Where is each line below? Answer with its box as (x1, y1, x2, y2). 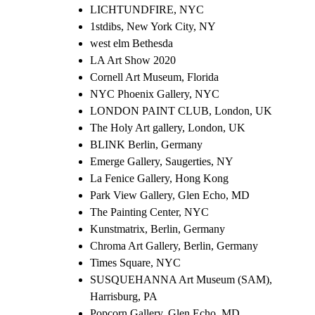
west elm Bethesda (90, 37, 173, 49)
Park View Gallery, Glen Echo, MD (90, 188, 250, 201)
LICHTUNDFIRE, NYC (90, 3, 204, 15)
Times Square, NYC (90, 256, 181, 269)
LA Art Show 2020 (90, 53, 176, 66)
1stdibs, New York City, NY (90, 20, 216, 32)
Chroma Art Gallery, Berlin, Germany (90, 239, 258, 252)
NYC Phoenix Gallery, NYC (90, 87, 219, 100)
